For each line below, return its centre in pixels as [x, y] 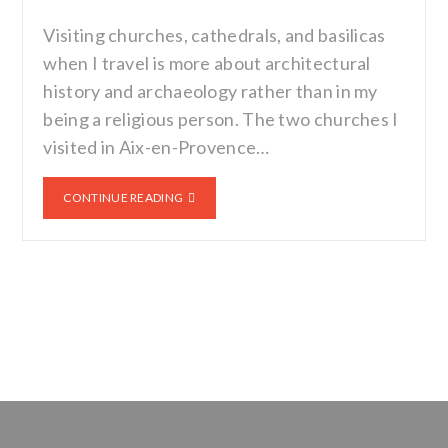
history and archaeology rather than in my [210, 90]
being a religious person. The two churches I [221, 118]
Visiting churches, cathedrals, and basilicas [214, 34]
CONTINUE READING [123, 197]
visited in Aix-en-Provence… [156, 146]
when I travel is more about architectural [207, 62]
